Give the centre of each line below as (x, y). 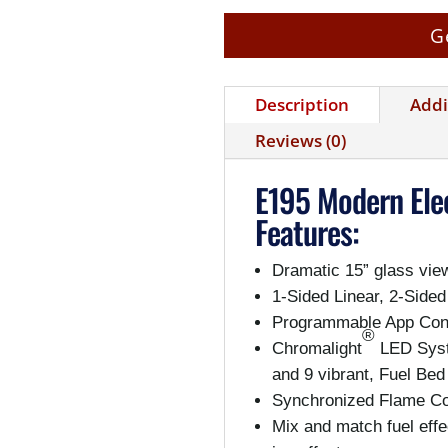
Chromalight (317, 349)
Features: (307, 232)
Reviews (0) (300, 141)
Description (302, 105)
